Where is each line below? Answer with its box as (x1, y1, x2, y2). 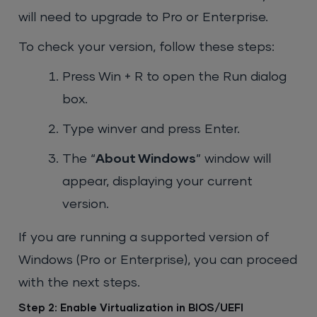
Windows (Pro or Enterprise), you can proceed (18, 254, 298, 267)
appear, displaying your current (62, 175, 253, 189)
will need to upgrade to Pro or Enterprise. (18, 11, 269, 25)
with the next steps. (18, 277, 141, 290)
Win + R (98, 71, 144, 84)
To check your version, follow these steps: (18, 41, 275, 54)
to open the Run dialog (143, 71, 287, 84)
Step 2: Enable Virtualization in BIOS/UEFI (18, 303, 244, 314)
